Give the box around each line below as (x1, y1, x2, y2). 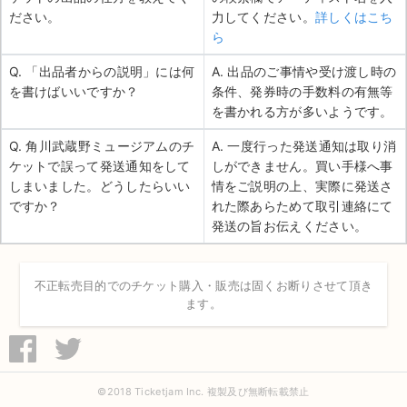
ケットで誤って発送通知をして (8, 158, 191, 174)
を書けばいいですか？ (8, 84, 139, 100)
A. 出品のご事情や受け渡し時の (211, 64, 397, 80)
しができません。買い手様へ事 (211, 158, 393, 174)
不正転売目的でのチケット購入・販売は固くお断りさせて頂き (34, 278, 373, 293)
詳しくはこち (314, 9, 393, 25)
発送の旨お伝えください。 (211, 218, 368, 234)
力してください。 (211, 9, 315, 25)
